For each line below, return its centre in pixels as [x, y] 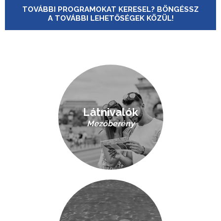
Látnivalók [110, 112]
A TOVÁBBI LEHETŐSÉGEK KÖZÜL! [110, 18]
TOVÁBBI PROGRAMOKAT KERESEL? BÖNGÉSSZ [110, 9]
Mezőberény [110, 124]
